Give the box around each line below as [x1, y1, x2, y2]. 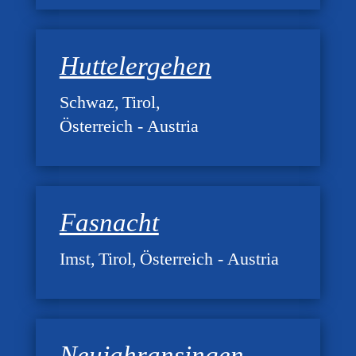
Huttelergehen [59, 52, 211, 81]
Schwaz [59, 92, 114, 113]
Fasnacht [59, 208, 159, 238]
